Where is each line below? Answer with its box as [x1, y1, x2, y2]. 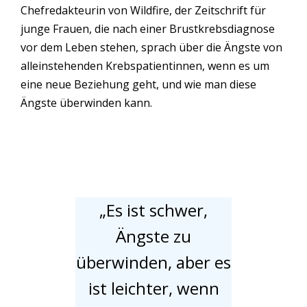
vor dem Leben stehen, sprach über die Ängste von [21, 40, 282, 56]
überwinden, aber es [76, 250, 231, 273]
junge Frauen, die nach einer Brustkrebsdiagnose [21, 21, 275, 37]
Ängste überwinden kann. [21, 95, 152, 111]
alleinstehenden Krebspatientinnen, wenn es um [21, 58, 269, 74]
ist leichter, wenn [88, 276, 219, 299]
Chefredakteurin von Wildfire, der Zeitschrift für [21, 3, 266, 19]
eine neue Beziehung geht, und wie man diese [21, 77, 256, 93]
